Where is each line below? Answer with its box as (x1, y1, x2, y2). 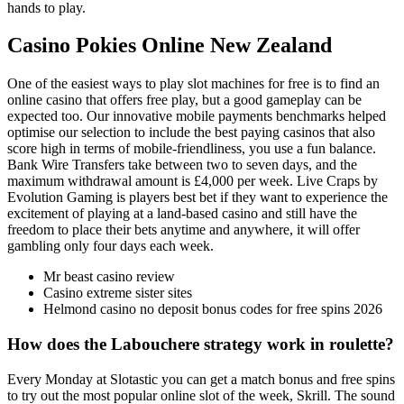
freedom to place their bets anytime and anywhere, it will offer (7, 222, 360, 238)
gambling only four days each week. (7, 238, 214, 254)
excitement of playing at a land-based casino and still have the (7, 206, 357, 222)
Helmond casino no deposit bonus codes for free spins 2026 (43, 301, 382, 317)
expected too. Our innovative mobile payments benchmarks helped (7, 108, 386, 124)
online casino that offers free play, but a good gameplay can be (7, 92, 362, 108)
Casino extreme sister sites (43, 285, 192, 301)
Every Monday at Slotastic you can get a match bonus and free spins (7, 371, 395, 387)
